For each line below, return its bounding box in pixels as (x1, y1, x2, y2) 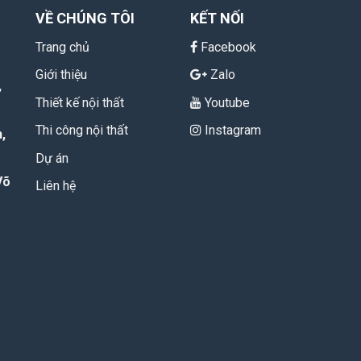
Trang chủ (35, 39, 89, 55)
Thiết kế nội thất (35, 94, 124, 110)
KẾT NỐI (190, 9, 245, 27)
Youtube (205, 94, 251, 110)
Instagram (205, 122, 262, 139)
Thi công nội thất (35, 122, 128, 139)
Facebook (201, 39, 257, 55)
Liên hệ (35, 178, 76, 194)
